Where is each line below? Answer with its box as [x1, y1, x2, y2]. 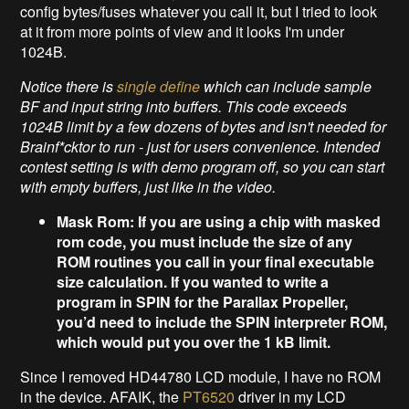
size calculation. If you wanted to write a [57, 270, 330, 292]
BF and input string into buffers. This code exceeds [20, 95, 348, 117]
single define [117, 75, 201, 97]
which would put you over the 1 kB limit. [57, 330, 331, 352]
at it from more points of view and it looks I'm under [20, 20, 345, 42]
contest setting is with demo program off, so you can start [20, 155, 385, 177]
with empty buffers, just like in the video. [20, 175, 277, 197]
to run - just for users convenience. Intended [95, 135, 381, 157]
